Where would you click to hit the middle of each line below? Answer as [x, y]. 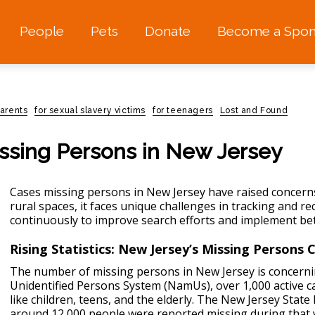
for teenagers [183, 110]
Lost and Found [254, 110]
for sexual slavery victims [90, 110]
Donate [167, 31]
